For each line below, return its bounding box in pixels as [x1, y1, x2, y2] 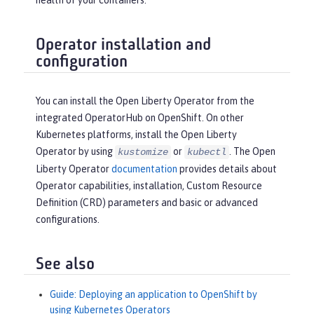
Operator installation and [36, 37, 211, 55]
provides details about [177, 163, 277, 175]
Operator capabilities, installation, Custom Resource [36, 179, 262, 191]
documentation [111, 163, 177, 175]
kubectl [187, 146, 226, 158]
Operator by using [36, 145, 115, 157]
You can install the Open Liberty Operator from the [36, 95, 254, 107]
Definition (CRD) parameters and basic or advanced [36, 196, 258, 208]
